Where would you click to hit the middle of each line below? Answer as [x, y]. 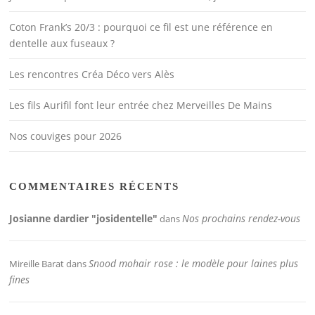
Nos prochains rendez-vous [242, 219]
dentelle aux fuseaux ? [62, 44]
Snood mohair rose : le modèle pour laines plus [194, 264]
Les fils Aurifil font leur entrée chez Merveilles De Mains [141, 105]
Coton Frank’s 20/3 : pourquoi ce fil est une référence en [141, 27]
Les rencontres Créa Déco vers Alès [92, 75]
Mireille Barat [37, 264]
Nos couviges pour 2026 [66, 136]
